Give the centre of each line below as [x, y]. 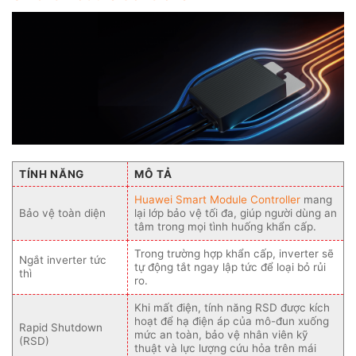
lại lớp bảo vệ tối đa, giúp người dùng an [236, 213]
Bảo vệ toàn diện [62, 213]
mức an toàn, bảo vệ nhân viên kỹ [221, 335]
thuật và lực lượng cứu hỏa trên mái [225, 348]
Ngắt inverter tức [63, 260]
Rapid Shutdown [61, 327]
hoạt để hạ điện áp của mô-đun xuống [232, 321]
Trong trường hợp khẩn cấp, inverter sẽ [234, 253]
